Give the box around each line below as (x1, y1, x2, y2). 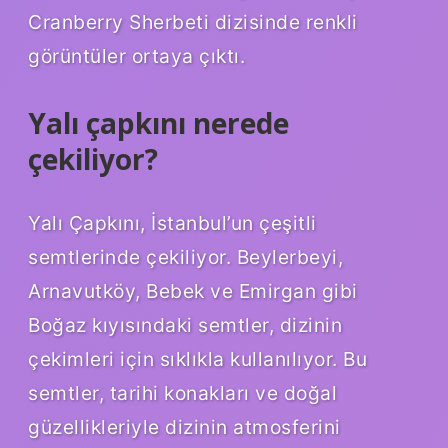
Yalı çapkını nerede (28, 104, 289, 143)
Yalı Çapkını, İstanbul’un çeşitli (28, 211, 317, 236)
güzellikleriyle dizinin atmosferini (28, 415, 341, 440)
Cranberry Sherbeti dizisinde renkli (28, 10, 358, 35)
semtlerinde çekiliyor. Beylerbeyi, (28, 245, 343, 270)
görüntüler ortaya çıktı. (28, 44, 245, 69)
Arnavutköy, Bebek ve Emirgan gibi (28, 279, 358, 304)
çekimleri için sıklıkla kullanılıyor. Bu (28, 347, 367, 372)
